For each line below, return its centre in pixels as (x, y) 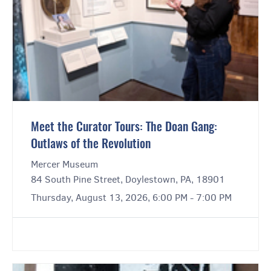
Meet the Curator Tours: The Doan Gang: (124, 128)
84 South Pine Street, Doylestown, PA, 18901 (128, 180)
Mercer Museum (64, 165)
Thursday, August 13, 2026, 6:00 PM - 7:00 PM (131, 198)
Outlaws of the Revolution (91, 145)
